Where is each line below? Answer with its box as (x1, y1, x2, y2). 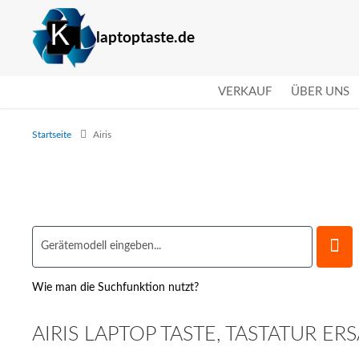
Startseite (32, 129, 75, 139)
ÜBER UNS (291, 85, 349, 98)
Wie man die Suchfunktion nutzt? (32, 281, 200, 293)
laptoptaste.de (96, 30, 196, 46)
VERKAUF (218, 85, 272, 98)
